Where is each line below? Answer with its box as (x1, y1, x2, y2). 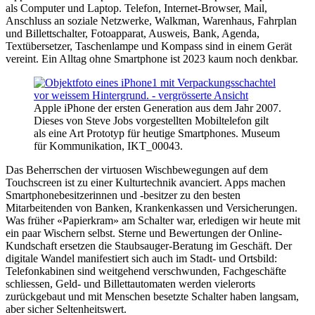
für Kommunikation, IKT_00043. (34, 140, 183, 152)
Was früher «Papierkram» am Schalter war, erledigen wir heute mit (6, 214, 300, 226)
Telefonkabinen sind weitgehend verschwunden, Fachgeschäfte (6, 265, 286, 277)
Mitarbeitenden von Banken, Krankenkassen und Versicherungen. (6, 202, 297, 214)
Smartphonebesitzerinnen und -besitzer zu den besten (6, 189, 240, 201)
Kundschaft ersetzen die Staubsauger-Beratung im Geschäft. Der (6, 240, 292, 252)
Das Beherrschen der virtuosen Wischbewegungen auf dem (6, 164, 268, 176)
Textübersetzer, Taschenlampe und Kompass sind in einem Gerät (6, 40, 292, 52)
